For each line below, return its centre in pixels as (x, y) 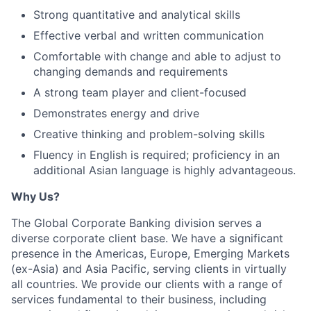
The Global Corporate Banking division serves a (136, 223)
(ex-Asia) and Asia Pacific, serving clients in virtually (149, 269)
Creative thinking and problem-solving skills (149, 134)
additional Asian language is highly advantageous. (165, 170)
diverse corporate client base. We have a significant (147, 238)
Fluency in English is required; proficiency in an (157, 155)
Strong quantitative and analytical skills (137, 15)
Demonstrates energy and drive (116, 113)
